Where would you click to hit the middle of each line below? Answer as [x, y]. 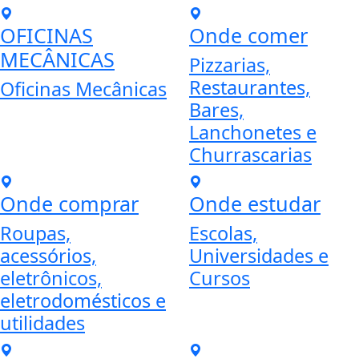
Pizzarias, [230, 65]
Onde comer [248, 36]
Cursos [220, 278]
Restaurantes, [250, 88]
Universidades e [259, 256]
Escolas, [223, 234]
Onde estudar [255, 204]
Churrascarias [250, 155]
